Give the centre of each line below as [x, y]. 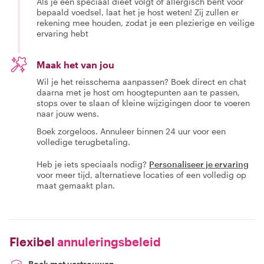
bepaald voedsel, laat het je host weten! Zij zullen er [138, 12]
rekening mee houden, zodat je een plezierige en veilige [146, 23]
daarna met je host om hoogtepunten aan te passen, [138, 92]
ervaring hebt [62, 33]
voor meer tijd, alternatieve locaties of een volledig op [141, 175]
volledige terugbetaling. [83, 142]
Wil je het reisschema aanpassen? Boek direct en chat [141, 82]
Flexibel [32, 242]
